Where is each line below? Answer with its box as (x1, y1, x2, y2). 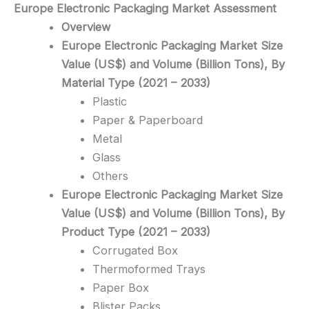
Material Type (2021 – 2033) (61, 75, 211, 90)
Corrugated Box (92, 243, 178, 257)
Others (92, 168, 128, 183)
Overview (61, 19, 111, 34)
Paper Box (92, 280, 149, 295)
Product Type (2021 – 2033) (61, 224, 211, 239)
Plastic (92, 94, 127, 108)
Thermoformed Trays (92, 261, 206, 276)
